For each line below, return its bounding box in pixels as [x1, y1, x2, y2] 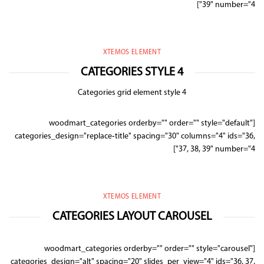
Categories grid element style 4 [78, 88, 186, 97]
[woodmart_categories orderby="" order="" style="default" [49, 119, 253, 128]
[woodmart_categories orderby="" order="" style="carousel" [44, 245, 253, 253]
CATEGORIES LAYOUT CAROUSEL [52, 211, 212, 223]
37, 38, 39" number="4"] [179, 145, 255, 154]
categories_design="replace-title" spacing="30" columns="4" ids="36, [15, 132, 255, 141]
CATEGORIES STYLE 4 [81, 67, 183, 78]
